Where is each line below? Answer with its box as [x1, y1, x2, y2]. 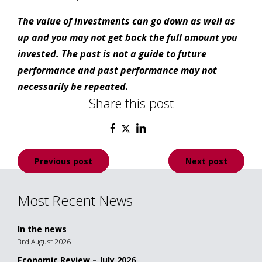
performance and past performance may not [18, 64, 217, 77]
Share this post [88, 94, 174, 112]
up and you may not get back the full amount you [18, 31, 237, 44]
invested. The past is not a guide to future [18, 47, 206, 61]
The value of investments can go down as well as [18, 15, 235, 28]
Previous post [35, 155, 92, 167]
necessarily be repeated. [18, 80, 131, 94]
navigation [17, 170, 59, 183]
